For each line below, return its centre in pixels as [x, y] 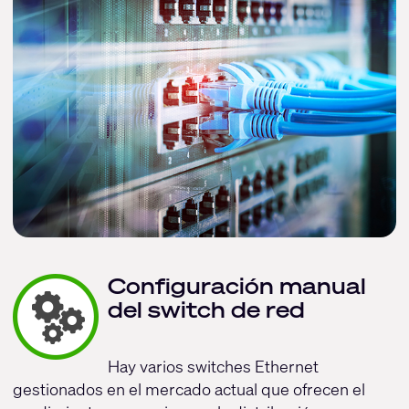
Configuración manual [236, 286]
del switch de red [206, 310]
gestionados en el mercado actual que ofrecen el [189, 388]
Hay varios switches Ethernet [213, 366]
